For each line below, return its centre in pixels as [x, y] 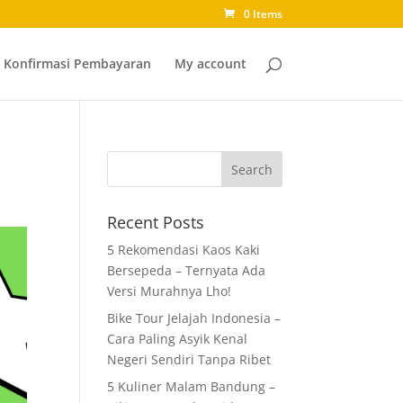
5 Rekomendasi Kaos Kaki [184, 250]
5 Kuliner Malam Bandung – [192, 386]
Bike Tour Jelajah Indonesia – [194, 318]
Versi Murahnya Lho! [170, 291]
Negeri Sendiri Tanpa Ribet [189, 359]
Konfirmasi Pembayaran [77, 63]
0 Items [263, 14]
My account [210, 63]
